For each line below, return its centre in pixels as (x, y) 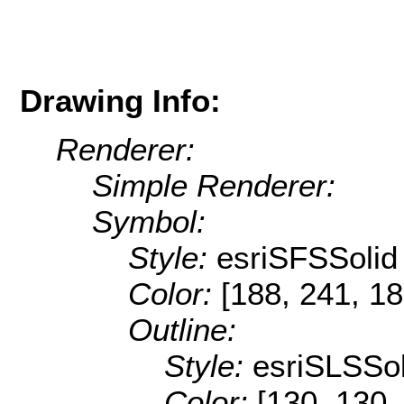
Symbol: (149, 222)
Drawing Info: (120, 100)
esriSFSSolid (307, 258)
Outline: (182, 330)
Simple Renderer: (214, 186)
